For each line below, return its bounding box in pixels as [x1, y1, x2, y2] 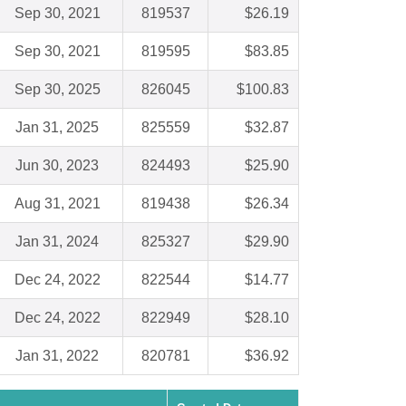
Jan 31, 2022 [15, 348, 99, 364]
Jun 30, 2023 [15, 158, 99, 174]
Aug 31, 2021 [14, 196, 101, 212]
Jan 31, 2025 [15, 120, 99, 136]
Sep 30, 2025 [14, 82, 101, 98]
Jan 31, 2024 [15, 234, 99, 250]
